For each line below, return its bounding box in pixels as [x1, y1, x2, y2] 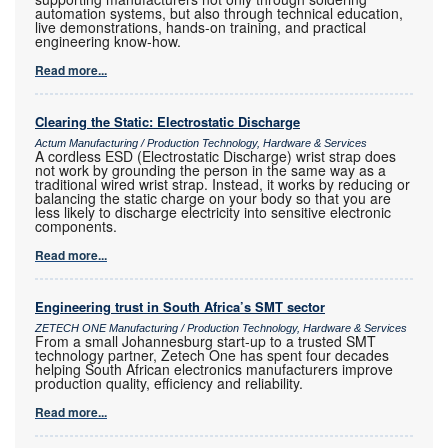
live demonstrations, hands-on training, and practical [35, 17, 366, 38]
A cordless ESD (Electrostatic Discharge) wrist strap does [35, 146, 396, 167]
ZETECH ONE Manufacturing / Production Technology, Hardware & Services [35, 322, 407, 335]
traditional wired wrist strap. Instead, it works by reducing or [35, 174, 410, 195]
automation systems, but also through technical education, [35, 3, 403, 24]
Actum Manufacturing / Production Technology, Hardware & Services [35, 137, 367, 150]
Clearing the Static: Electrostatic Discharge [35, 112, 300, 132]
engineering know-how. [35, 31, 181, 52]
